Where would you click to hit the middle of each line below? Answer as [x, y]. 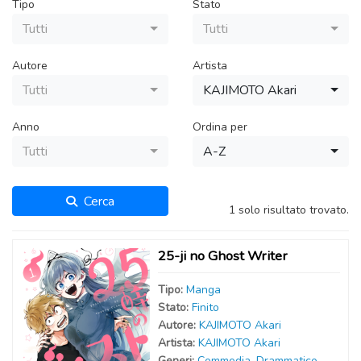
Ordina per [220, 127]
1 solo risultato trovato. [289, 210]
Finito [205, 307]
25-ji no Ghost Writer [223, 256]
